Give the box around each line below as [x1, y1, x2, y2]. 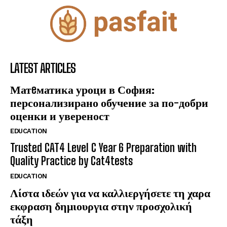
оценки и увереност [10, 108, 109, 123]
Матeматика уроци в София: [10, 82, 155, 96]
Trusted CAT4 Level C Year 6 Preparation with [10, 140, 197, 155]
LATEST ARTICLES [10, 60, 75, 75]
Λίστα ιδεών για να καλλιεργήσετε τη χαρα [10, 185, 210, 200]
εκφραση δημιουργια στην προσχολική [10, 199, 192, 213]
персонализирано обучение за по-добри [10, 95, 208, 109]
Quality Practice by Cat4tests [10, 154, 133, 168]
